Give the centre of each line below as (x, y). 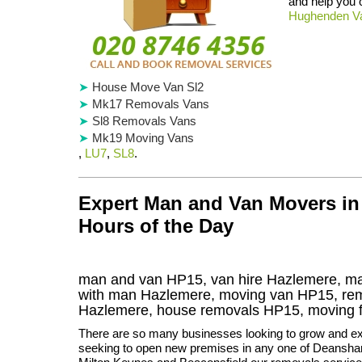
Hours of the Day (156, 226)
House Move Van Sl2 (148, 87)
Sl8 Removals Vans (144, 121)
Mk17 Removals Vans (151, 104)
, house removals (206, 310)
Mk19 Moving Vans (143, 138)
